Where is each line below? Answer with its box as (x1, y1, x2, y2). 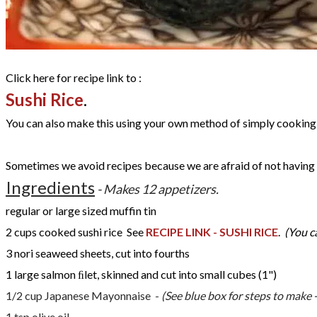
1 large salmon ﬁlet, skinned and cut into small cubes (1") (6, 267, 277, 281)
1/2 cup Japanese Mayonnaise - (6, 288, 161, 302)
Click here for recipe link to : (6, 70, 144, 84)
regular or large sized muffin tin (6, 203, 156, 217)
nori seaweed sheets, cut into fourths (14, 246, 190, 260)
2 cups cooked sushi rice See (6, 224, 146, 238)
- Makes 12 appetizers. (95, 180, 219, 197)
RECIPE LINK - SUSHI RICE (146, 224, 278, 238)
